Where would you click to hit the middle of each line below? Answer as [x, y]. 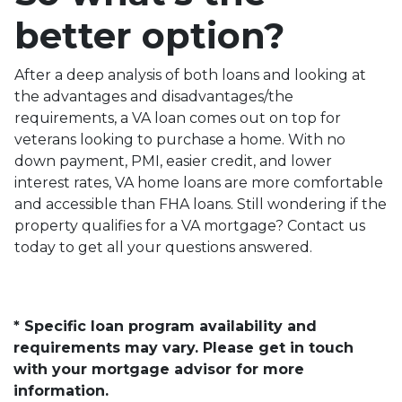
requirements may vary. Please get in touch [184, 347]
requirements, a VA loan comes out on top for [178, 118]
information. [61, 390]
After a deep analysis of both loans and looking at [190, 74]
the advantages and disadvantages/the [154, 96]
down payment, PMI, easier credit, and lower [173, 161]
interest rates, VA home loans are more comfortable [199, 182]
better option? [149, 35]
